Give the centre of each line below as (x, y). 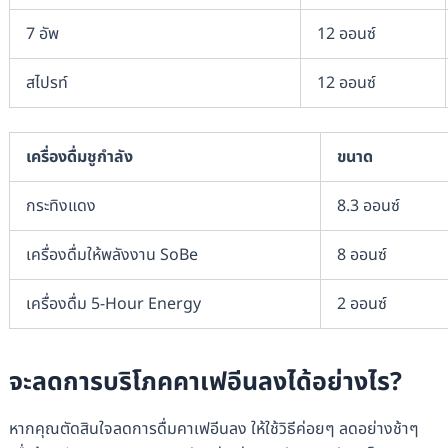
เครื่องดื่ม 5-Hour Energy (113, 303)
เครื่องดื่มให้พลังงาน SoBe (111, 254)
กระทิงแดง (60, 205)
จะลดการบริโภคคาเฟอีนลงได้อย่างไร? (205, 382)
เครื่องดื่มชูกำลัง (79, 156)
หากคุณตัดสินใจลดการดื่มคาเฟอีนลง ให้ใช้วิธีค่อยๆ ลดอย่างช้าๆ (213, 428)
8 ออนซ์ (361, 254)
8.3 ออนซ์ (368, 205)
